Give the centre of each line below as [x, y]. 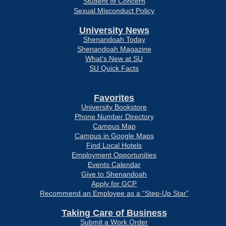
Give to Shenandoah [114, 174]
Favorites [114, 98]
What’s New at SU [114, 59]
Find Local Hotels [114, 145]
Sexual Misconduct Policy [114, 11]
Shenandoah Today [114, 39]
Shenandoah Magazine [114, 49]
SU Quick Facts [114, 68]
